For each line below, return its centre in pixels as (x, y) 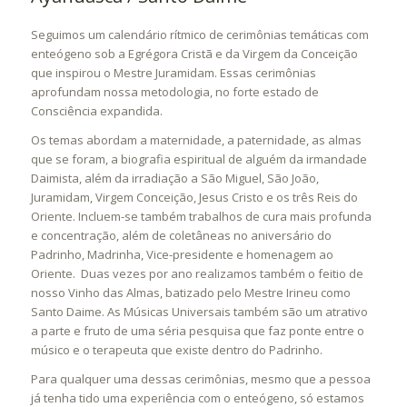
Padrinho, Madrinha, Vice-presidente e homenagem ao (182, 255)
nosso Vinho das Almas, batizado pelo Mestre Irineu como (190, 293)
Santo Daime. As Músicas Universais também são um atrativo (199, 312)
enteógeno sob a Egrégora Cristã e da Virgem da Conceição (194, 54)
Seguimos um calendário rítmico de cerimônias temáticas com (199, 35)
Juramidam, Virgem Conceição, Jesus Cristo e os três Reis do (194, 198)
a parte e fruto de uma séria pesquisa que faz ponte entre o (197, 331)
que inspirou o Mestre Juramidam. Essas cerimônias (173, 73)
